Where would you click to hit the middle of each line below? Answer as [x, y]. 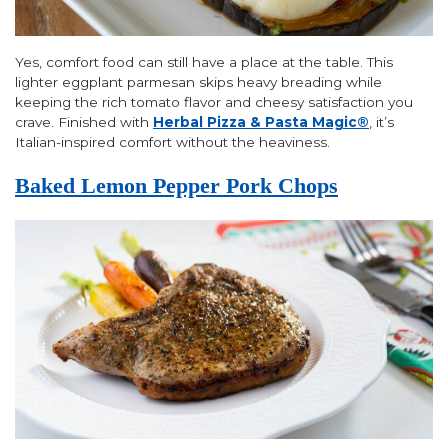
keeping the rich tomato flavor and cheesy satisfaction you [214, 102]
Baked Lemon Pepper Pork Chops [176, 185]
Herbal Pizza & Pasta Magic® [261, 122]
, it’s [381, 122]
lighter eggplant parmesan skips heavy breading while [198, 82]
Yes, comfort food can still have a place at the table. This [204, 62]
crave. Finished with [84, 122]
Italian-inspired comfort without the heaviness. [172, 142]
